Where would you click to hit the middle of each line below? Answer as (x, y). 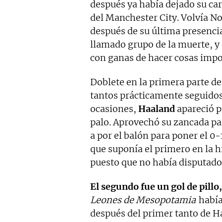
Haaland (157, 109)
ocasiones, (114, 109)
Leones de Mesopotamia (143, 200)
